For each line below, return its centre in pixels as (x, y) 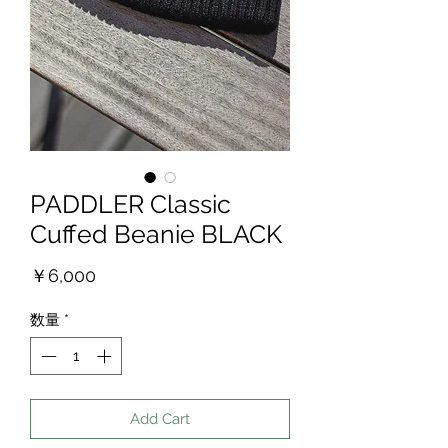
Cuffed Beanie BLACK (156, 233)
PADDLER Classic (130, 203)
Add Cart (160, 419)
